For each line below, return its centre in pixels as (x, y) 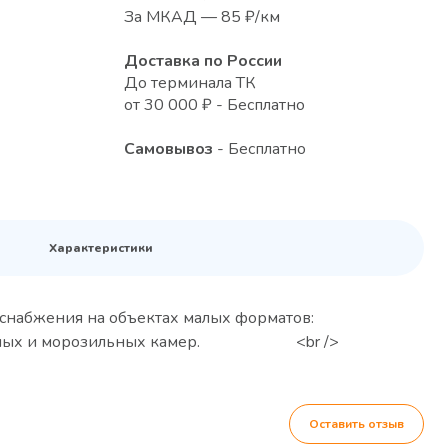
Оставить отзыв (356, 424)
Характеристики (100, 248)
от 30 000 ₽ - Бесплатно (214, 105)
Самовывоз (168, 149)
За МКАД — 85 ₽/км (202, 17)
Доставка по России (203, 61)
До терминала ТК (190, 83)
